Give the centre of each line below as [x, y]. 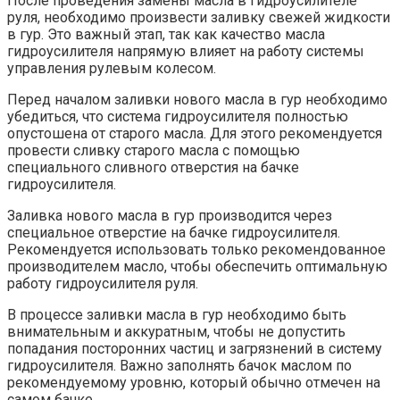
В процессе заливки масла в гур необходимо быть [177, 315]
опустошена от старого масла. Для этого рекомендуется [195, 134]
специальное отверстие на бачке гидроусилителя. [174, 233]
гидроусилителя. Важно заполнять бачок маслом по [179, 366]
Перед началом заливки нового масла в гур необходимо [197, 100]
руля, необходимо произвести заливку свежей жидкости [199, 18]
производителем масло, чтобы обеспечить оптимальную [197, 267]
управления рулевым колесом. [112, 69]
